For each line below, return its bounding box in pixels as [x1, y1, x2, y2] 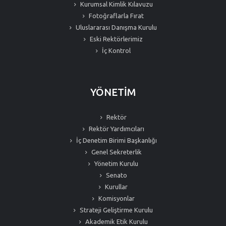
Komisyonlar [96, 195, 135, 202]
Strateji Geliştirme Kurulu [78, 206, 153, 213]
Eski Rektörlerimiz [88, 35, 143, 42]
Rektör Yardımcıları [87, 125, 144, 132]
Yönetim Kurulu [93, 160, 138, 167]
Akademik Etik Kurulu [83, 218, 148, 225]
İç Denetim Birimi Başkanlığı [74, 137, 157, 144]
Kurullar [103, 183, 128, 190]
